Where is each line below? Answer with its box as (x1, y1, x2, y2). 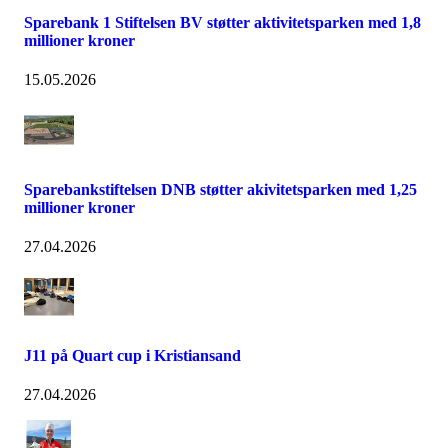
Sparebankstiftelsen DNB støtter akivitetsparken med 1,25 (24, 180, 417, 198)
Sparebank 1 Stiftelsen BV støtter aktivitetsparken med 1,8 (24, 14, 421, 32)
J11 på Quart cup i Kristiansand (24, 347, 241, 365)
